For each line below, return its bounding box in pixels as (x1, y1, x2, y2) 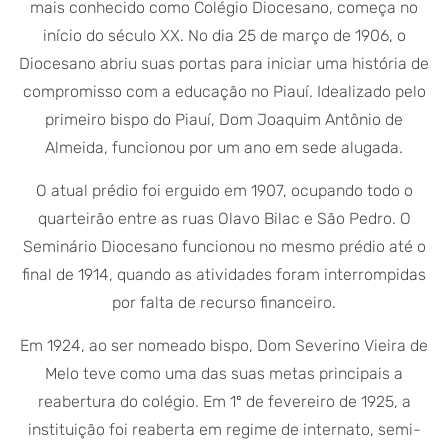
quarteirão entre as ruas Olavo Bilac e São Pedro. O (37, 208, 411, 228)
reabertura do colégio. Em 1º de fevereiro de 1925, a (37, 391, 411, 411)
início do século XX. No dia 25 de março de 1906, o (42, 25, 406, 45)
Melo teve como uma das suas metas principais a (45, 363, 403, 383)
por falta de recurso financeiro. (112, 292, 336, 312)
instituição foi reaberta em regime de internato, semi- (27, 419, 421, 439)
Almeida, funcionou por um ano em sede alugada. (45, 137, 403, 157)
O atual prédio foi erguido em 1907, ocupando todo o (35, 180, 413, 200)
